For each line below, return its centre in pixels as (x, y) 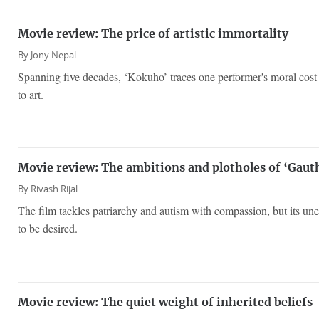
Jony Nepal (53, 55)
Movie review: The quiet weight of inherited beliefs (165, 302)
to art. (31, 94)
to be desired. (48, 229)
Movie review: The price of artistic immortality (153, 34)
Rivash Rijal (54, 189)
